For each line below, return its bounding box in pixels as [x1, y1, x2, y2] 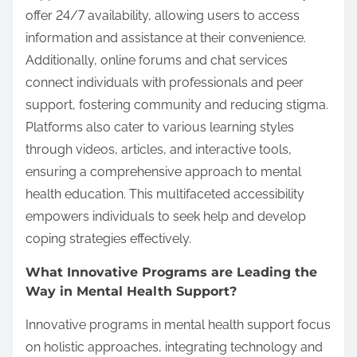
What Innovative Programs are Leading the [25, 264, 317, 280]
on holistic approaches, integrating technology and [25, 339, 323, 355]
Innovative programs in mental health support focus [25, 316, 331, 332]
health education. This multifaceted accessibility [25, 186, 304, 202]
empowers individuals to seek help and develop [25, 208, 306, 224]
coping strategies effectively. [25, 230, 191, 246]
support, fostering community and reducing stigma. [25, 96, 328, 112]
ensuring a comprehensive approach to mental [25, 163, 301, 179]
